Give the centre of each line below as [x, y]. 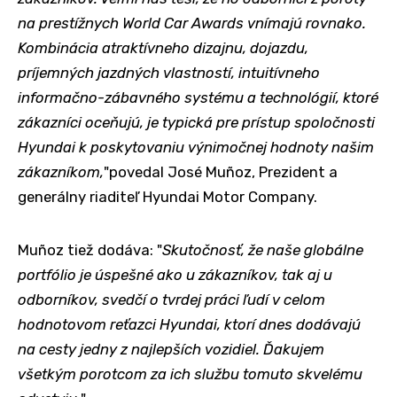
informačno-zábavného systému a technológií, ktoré [198, 97]
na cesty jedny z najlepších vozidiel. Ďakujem [171, 349]
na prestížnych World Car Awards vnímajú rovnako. [192, 23]
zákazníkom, [61, 171]
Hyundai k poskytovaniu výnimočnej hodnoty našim [196, 147]
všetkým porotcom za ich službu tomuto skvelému [190, 374]
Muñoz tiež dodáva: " [90, 249]
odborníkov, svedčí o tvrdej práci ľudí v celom [171, 299]
